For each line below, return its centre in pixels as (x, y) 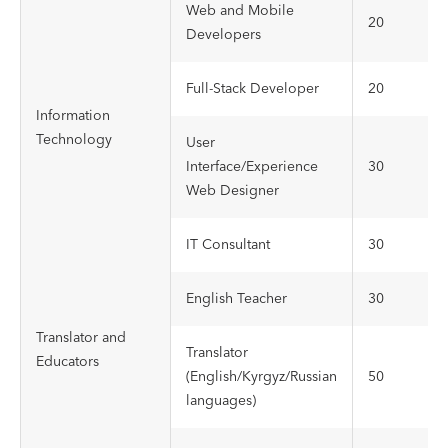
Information (73, 116)
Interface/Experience (252, 167)
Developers (223, 35)
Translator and (81, 338)
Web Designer (232, 191)
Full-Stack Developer (252, 89)
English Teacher (236, 299)
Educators (67, 362)
